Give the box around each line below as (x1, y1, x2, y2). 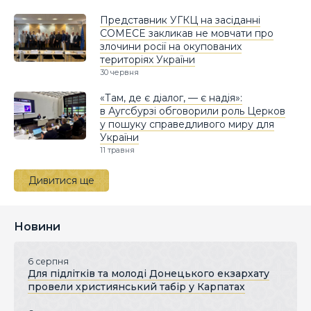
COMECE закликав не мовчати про (100, 26, 274, 40)
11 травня (100, 144, 135, 155)
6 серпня (28, 255, 69, 267)
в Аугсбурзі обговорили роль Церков (100, 104, 285, 117)
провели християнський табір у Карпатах (28, 280, 245, 293)
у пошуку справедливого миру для (100, 117, 274, 131)
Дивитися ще (28, 174, 94, 187)
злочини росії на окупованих (100, 40, 242, 53)
